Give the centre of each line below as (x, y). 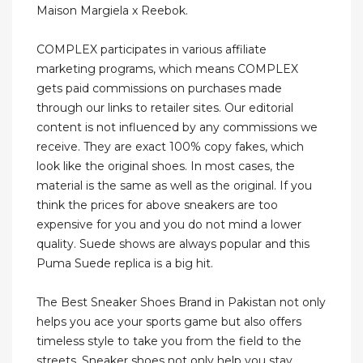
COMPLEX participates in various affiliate (152, 50)
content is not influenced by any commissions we (177, 128)
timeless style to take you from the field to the (169, 342)
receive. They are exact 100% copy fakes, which (170, 147)
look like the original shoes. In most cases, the (166, 167)
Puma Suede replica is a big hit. (125, 264)
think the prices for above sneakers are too (157, 205)
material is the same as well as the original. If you (174, 186)
